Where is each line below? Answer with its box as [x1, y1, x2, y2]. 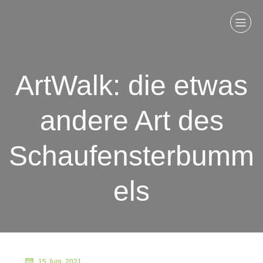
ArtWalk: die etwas [15, 70, 248, 101]
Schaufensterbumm [9, 140, 254, 171]
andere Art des [39, 105, 224, 136]
